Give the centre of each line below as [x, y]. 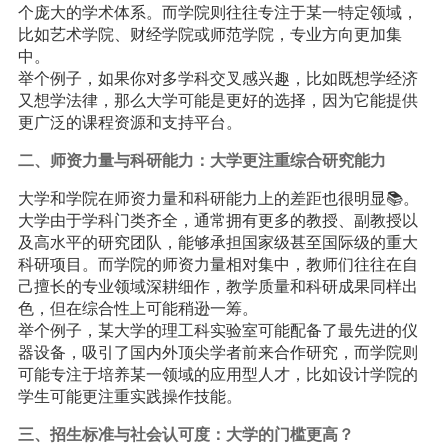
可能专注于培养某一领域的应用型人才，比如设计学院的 [217, 374]
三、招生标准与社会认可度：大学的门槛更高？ [185, 434]
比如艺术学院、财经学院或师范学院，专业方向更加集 [209, 34]
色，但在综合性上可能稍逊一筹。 [137, 308]
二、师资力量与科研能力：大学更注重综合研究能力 [201, 160]
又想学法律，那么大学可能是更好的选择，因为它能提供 [217, 100]
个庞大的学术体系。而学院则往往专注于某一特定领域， [217, 12]
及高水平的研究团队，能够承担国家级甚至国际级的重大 [217, 242]
